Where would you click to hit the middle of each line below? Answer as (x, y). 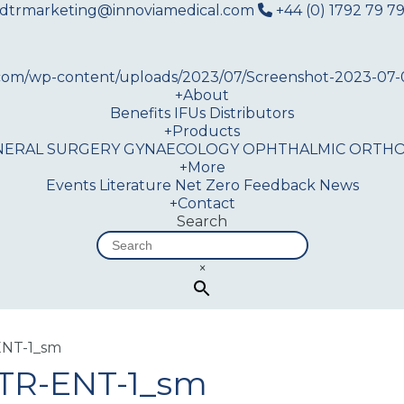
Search (202, 221)
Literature (135, 185)
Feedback (279, 185)
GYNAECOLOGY (181, 149)
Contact (206, 203)
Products (206, 131)
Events (70, 185)
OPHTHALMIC (294, 149)
